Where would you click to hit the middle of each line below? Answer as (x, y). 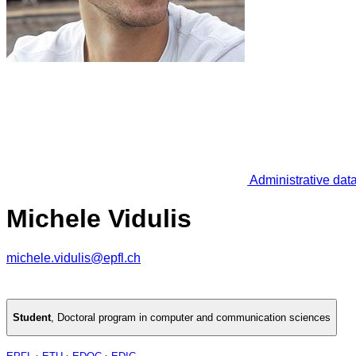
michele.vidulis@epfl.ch (74, 257)
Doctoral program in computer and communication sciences (194, 318)
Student (32, 318)
